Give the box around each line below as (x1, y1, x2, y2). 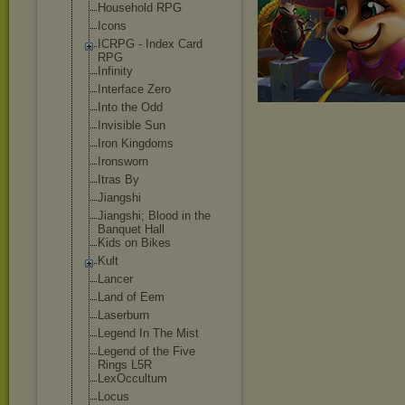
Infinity (98, 64, 133, 78)
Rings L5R (98, 358, 152, 372)
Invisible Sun (98, 118, 165, 132)
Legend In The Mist (98, 326, 199, 340)
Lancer (98, 272, 133, 286)
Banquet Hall (98, 222, 165, 236)
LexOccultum (98, 372, 167, 385)
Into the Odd (98, 100, 163, 114)
